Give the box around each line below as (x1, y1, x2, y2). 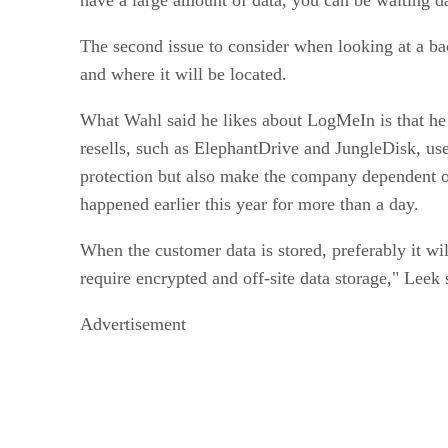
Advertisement (80, 313, 186, 334)
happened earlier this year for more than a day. (80, 193, 419, 214)
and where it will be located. (80, 63, 287, 84)
